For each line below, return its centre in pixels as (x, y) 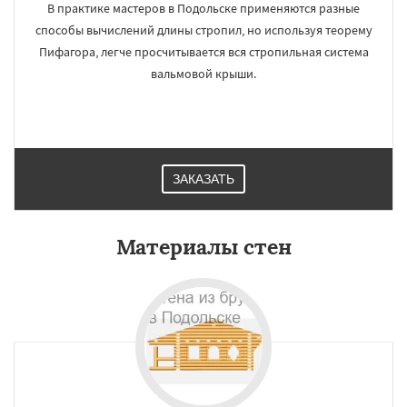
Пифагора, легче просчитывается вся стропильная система (203, 52)
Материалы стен (203, 247)
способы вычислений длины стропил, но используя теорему (203, 30)
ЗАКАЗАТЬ (203, 179)
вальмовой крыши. (203, 74)
